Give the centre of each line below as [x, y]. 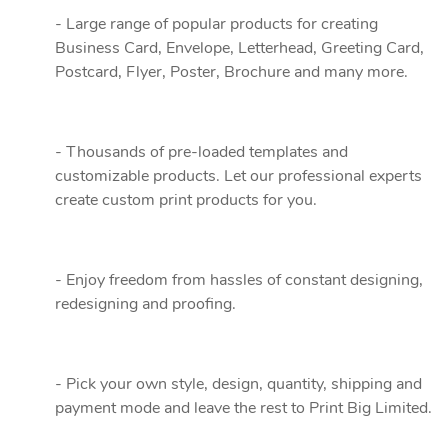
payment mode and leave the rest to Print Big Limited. [243, 408]
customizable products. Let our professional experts [238, 176]
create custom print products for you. [186, 200]
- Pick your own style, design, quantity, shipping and [238, 384]
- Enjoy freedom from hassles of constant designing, [239, 280]
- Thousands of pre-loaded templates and [201, 152]
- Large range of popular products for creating [216, 24]
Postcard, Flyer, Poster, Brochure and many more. [231, 72]
